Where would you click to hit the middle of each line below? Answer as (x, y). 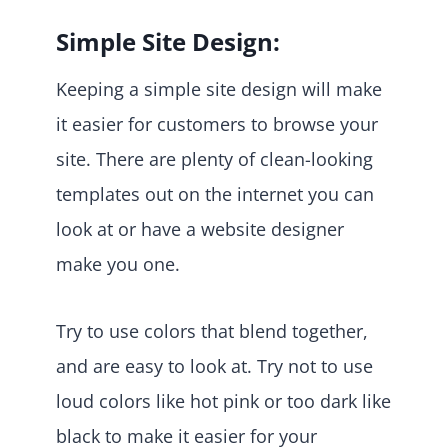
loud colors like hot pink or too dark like (223, 400)
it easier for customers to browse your (217, 123)
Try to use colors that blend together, (212, 330)
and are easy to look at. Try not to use (214, 365)
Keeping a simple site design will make (219, 88)
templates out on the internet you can (215, 193)
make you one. (120, 263)
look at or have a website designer (200, 228)
